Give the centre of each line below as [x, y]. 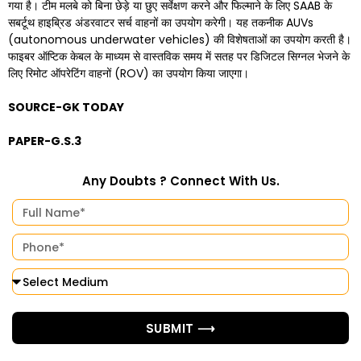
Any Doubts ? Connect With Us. [180, 181]
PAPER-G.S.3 [45, 141]
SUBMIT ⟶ [180, 328]
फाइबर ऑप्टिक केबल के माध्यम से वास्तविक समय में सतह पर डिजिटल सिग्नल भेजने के [179, 56]
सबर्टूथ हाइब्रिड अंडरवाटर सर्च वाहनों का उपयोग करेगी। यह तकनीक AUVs [161, 23]
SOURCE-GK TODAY [66, 107]
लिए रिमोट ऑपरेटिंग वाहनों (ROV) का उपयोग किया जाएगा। [129, 73]
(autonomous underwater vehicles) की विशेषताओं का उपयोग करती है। [180, 39]
